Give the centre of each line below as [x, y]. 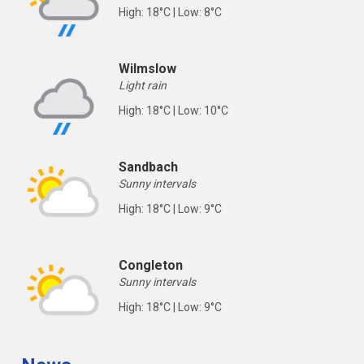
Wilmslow [147, 69]
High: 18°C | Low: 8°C [170, 12]
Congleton [151, 265]
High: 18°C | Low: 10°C [173, 110]
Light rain [143, 85]
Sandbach [148, 167]
